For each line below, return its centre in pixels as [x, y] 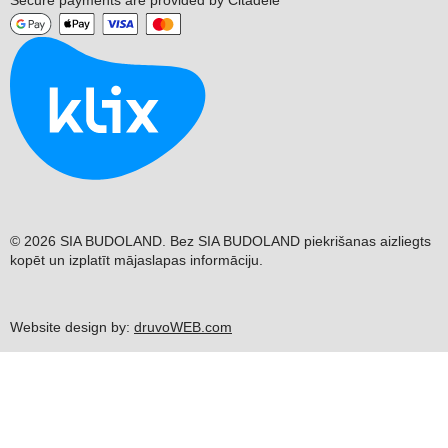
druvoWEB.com [183, 327]
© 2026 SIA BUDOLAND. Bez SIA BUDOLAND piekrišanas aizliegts [220, 241]
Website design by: [72, 327]
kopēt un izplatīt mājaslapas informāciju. [136, 260]
